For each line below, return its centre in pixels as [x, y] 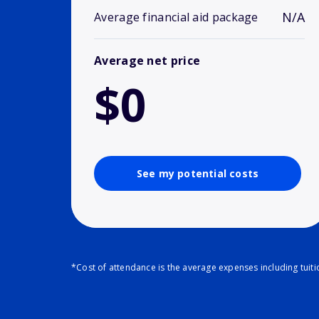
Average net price [147, 61]
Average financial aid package [176, 17]
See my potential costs [198, 174]
